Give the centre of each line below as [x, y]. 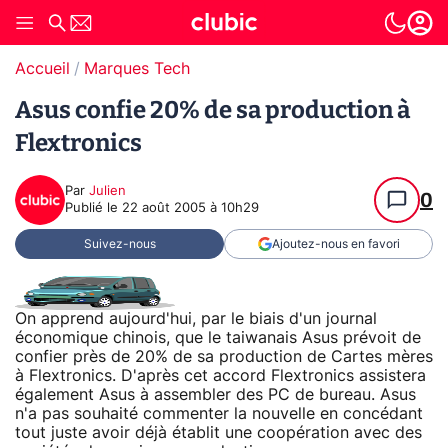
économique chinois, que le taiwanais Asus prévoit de [218, 337]
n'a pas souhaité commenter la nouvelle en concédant [219, 413]
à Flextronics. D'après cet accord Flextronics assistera [220, 375]
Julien [107, 191]
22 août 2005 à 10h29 [190, 208]
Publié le [93, 208]
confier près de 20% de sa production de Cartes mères [224, 356]
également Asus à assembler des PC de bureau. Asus [215, 394]
